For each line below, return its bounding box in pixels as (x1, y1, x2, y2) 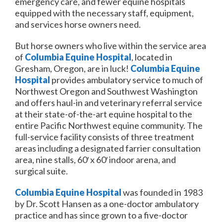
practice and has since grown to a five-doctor (15, 209, 188, 221)
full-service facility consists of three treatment (15, 131, 194, 143)
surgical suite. (15, 166, 69, 177)
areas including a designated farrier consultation (15, 143, 201, 154)
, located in (131, 52, 172, 63)
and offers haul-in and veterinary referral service (15, 97, 202, 109)
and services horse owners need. (15, 19, 142, 30)
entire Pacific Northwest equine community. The (15, 120, 203, 131)
